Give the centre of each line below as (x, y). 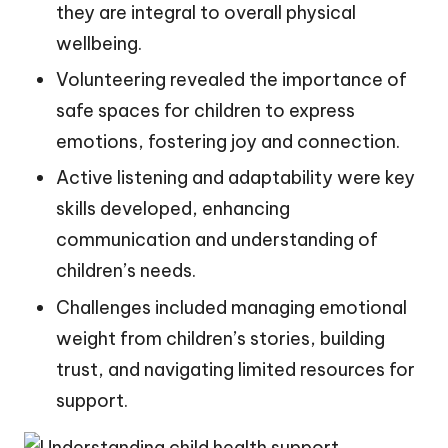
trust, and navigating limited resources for (235, 369)
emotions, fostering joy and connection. (228, 142)
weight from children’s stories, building (220, 338)
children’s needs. (126, 271)
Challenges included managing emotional (231, 307)
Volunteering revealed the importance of (231, 80)
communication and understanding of (217, 240)
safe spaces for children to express (205, 111)
